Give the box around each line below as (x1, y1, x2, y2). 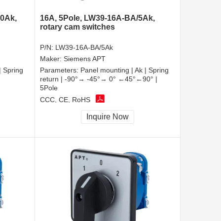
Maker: (40, 54, 64, 63)
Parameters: (40, 66, 80, 74)
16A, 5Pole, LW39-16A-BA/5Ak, (40, 13, 155, 22)
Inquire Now (86, 112, 129, 121)
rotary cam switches (40, 22, 115, 31)
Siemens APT (64, 54, 106, 63)
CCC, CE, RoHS (40, 96, 90, 104)
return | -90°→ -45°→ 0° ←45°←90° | (40, 74, 157, 83)
